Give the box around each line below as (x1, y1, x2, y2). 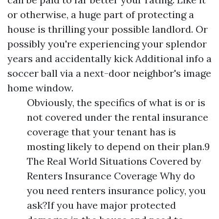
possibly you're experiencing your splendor (7, 38, 207, 50)
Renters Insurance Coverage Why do (27, 170, 195, 182)
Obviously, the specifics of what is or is (27, 96, 205, 109)
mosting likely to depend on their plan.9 (27, 140, 210, 153)
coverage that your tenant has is (27, 126, 176, 138)
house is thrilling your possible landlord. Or (7, 23, 208, 35)
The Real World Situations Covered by (27, 155, 201, 167)
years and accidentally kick (7, 52, 135, 65)
